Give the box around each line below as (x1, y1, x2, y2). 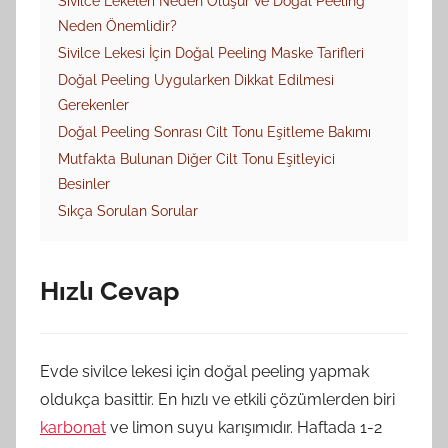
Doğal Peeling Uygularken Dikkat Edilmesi (58, 71, 334, 88)
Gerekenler (58, 96, 129, 113)
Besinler (58, 175, 110, 192)
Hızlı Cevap (40, 276, 179, 306)
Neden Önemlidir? (58, 17, 177, 34)
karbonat (40, 418, 106, 437)
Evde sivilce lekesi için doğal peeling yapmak (40, 362, 369, 381)
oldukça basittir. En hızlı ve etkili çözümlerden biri (40, 390, 395, 409)
